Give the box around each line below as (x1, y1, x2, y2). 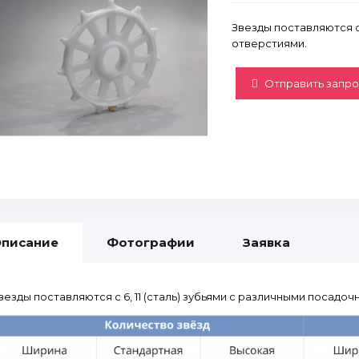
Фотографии (107, 235, 195, 250)
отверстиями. (232, 37, 307, 50)
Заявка (243, 235, 290, 250)
